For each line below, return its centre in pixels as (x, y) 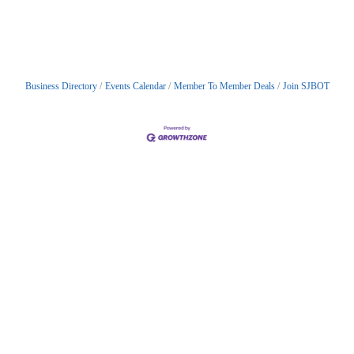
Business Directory (61, 86)
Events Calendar (135, 86)
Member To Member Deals (224, 86)
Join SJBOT (306, 86)
